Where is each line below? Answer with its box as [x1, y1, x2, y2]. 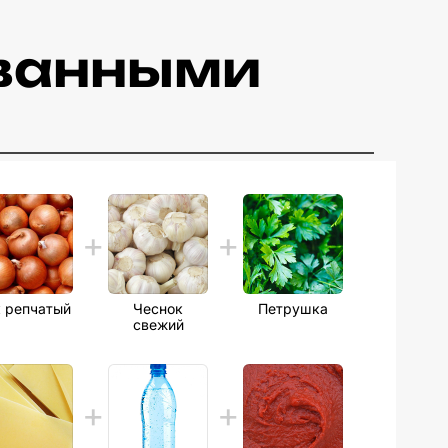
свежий [132, 316, 184, 333]
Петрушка [258, 300, 328, 317]
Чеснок [133, 300, 183, 317]
